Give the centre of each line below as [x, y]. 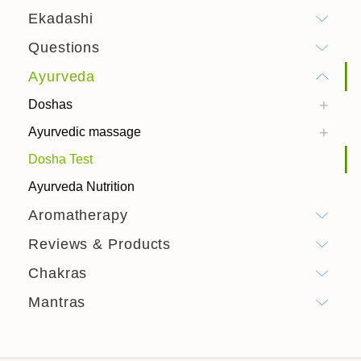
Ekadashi [61, 19]
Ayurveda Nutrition [81, 187]
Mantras [57, 302]
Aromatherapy [78, 215]
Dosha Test [60, 159]
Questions [64, 48]
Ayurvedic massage [85, 132]
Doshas [50, 104]
